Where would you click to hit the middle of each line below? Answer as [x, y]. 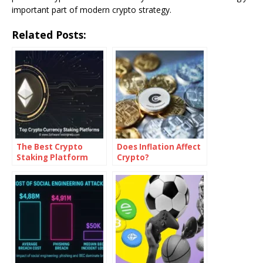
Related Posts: [49, 35]
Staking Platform [52, 158]
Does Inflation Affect [159, 147]
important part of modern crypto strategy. [92, 10]
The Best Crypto [50, 147]
